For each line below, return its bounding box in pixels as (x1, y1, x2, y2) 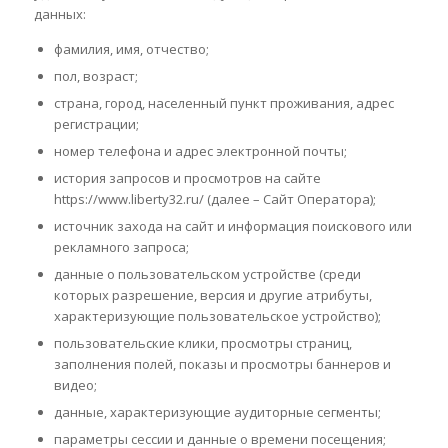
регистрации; (53, 115, 139, 134)
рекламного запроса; (53, 238, 189, 257)
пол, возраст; (53, 67, 138, 86)
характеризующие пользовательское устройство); (53, 307, 381, 326)
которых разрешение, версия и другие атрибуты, (53, 286, 372, 305)
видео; (53, 376, 97, 395)
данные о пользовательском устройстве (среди (53, 265, 361, 284)
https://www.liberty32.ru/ (53, 190, 204, 209)
